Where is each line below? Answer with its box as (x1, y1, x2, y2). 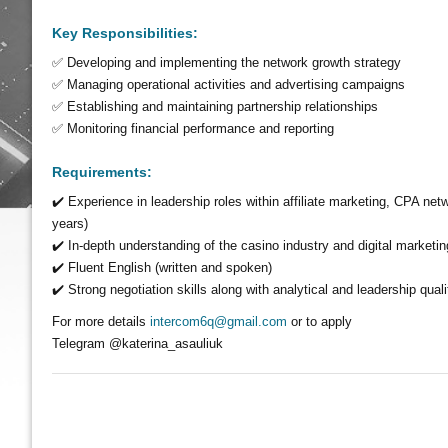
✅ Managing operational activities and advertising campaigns (52, 77, 405, 92)
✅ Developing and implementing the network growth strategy (52, 55, 401, 70)
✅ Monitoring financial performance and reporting (52, 121, 334, 136)
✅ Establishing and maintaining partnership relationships (52, 99, 378, 114)
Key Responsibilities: (52, 25, 198, 41)
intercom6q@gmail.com (150, 314, 287, 329)
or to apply (287, 314, 352, 329)
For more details (52, 314, 150, 329)
